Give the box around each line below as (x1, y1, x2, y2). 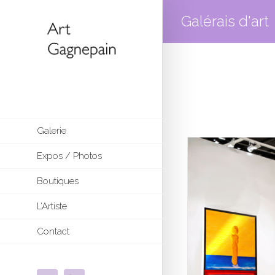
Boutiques (37, 175, 79, 187)
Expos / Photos (37, 150, 102, 161)
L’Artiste (37, 200, 67, 212)
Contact (37, 225, 69, 237)
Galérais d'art (181, 12, 269, 30)
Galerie (37, 125, 66, 136)
